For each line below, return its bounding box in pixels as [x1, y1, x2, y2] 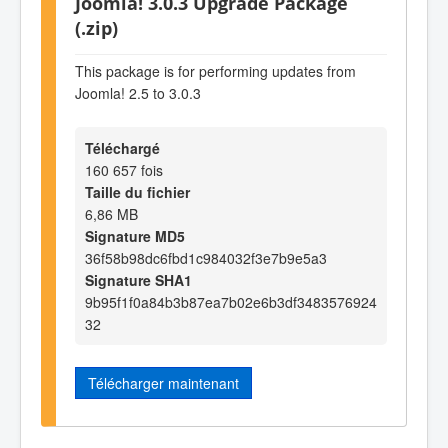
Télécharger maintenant [88, 372, 239, 393]
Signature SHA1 [85, 269, 192, 290]
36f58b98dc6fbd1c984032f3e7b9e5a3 [85, 247, 327, 268]
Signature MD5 [85, 225, 185, 246]
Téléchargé [85, 137, 160, 158]
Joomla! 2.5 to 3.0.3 [75, 83, 201, 104]
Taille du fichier [85, 181, 190, 202]
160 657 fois [85, 159, 163, 180]
